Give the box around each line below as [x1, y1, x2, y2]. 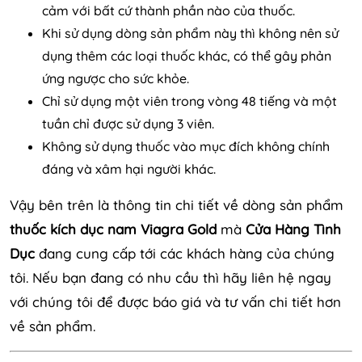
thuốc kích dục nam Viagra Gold [10, 220, 217, 238]
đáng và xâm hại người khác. [42, 160, 216, 177]
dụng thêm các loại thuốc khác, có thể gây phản [42, 47, 331, 64]
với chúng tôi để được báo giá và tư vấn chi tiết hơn [10, 293, 341, 310]
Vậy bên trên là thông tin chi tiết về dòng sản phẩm [10, 196, 343, 213]
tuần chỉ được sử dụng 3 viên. [42, 115, 214, 132]
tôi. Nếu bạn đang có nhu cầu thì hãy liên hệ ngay [10, 268, 331, 286]
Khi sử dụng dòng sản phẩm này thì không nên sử [42, 24, 339, 41]
